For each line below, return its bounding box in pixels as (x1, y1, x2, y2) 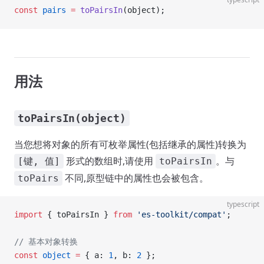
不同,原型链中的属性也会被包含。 (62, 171, 209, 184)
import (14, 210, 42, 219)
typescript (227, 199, 259, 209)
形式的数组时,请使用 (64, 154, 156, 167)
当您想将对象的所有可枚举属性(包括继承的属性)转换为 (14, 138, 246, 151)
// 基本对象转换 (14, 237, 78, 246)
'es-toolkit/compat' (132, 210, 226, 219)
